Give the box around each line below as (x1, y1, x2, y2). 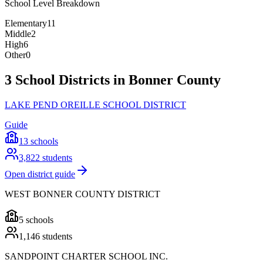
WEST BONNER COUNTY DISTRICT (5, 189, 160, 200)
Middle (5, 29, 31, 39)
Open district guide (5, 169, 75, 180)
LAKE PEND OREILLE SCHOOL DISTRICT (5, 100, 186, 110)
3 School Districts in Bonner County (5, 72, 221, 88)
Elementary (5, 18, 47, 29)
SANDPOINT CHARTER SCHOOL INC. (5, 251, 168, 262)
